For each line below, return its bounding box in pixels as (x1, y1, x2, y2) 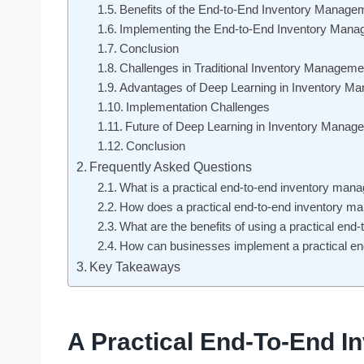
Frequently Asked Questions (89, 158, 253, 174)
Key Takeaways (89, 258, 181, 274)
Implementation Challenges (125, 100, 270, 114)
